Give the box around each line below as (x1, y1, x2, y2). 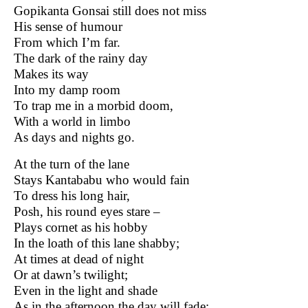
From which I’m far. (10, 34, 120, 49)
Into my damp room (10, 82, 120, 97)
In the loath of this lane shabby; (10, 235, 179, 250)
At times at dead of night (10, 251, 144, 266)
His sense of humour (10, 19, 122, 34)
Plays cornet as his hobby (10, 219, 148, 234)
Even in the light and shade (10, 283, 157, 298)
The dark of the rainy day (10, 50, 148, 65)
